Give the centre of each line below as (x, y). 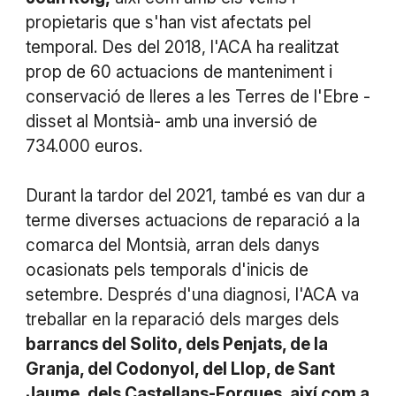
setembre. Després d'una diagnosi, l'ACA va (192, 295)
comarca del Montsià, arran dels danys (172, 246)
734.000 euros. (84, 147)
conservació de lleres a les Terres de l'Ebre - (198, 97)
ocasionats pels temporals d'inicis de (167, 270)
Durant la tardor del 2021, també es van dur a (195, 196)
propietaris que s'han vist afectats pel (168, 23)
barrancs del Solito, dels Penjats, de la (176, 345)
